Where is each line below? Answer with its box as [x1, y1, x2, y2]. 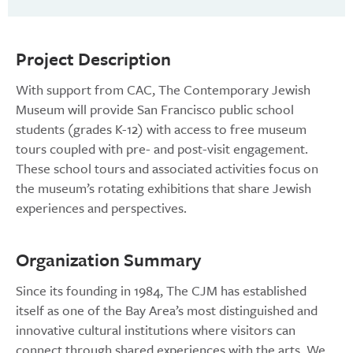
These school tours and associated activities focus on [16, 158, 318, 179]
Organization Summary [16, 247, 201, 273]
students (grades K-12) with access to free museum [16, 119, 307, 139]
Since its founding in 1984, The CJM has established [16, 281, 307, 301]
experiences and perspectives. [16, 198, 187, 218]
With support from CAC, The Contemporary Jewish [16, 80, 310, 100]
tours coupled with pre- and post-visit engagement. [16, 139, 308, 159]
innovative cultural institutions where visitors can [16, 320, 295, 340]
